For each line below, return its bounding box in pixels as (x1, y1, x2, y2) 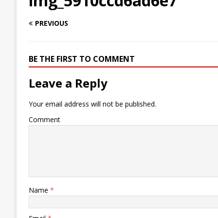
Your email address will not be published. (28, 99, 156, 109)
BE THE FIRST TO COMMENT (28, 54, 135, 65)
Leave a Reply (28, 75, 108, 91)
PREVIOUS (35, 18, 68, 28)
